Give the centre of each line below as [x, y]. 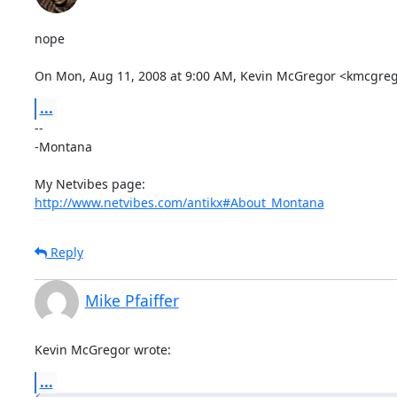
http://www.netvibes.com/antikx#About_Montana [179, 202]
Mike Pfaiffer [132, 300]
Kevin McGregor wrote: [102, 349]
